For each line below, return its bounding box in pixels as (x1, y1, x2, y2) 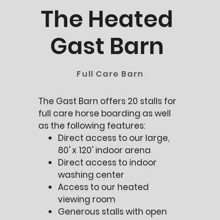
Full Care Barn (77, 68, 144, 80)
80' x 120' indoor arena (58, 144, 151, 156)
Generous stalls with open (58, 206, 167, 218)
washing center (58, 169, 125, 181)
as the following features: (38, 120, 146, 132)
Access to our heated (58, 181, 149, 193)
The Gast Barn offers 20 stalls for (38, 95, 177, 107)
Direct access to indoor (58, 157, 157, 168)
